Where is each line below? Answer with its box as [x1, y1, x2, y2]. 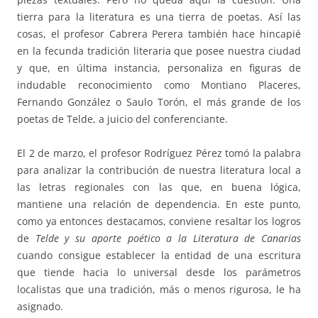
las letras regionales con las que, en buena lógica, [17, 180, 301, 194]
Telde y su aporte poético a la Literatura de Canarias [35, 231, 302, 246]
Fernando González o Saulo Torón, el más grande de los [17, 95, 301, 109]
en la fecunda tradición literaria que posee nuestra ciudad [17, 44, 301, 58]
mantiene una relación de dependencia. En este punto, [17, 197, 301, 212]
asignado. [17, 300, 63, 314]
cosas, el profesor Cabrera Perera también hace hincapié [17, 27, 301, 41]
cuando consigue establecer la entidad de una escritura [17, 248, 301, 263]
